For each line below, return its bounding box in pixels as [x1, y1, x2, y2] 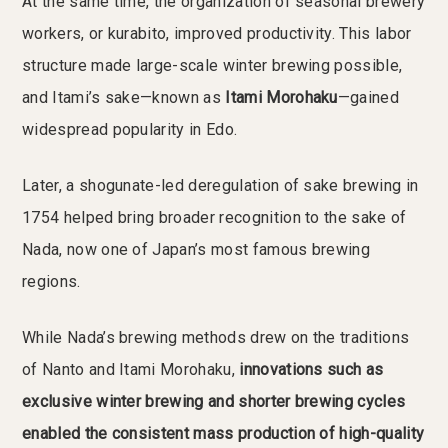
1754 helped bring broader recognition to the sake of [22, 207, 407, 227]
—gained [337, 87, 400, 107]
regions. [22, 271, 81, 291]
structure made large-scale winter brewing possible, [22, 55, 403, 75]
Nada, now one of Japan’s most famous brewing [22, 239, 371, 259]
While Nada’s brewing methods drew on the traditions [22, 327, 410, 347]
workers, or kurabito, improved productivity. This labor [22, 23, 412, 43]
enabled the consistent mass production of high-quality [22, 423, 425, 443]
